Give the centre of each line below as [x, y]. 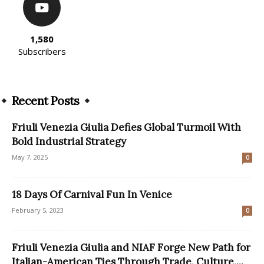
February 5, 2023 [38, 210]
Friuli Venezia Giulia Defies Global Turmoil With [126, 127]
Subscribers [42, 51]
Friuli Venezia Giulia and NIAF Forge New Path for [131, 247]
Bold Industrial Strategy [69, 141]
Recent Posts [46, 100]
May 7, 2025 [30, 157]
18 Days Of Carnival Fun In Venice [92, 194]
